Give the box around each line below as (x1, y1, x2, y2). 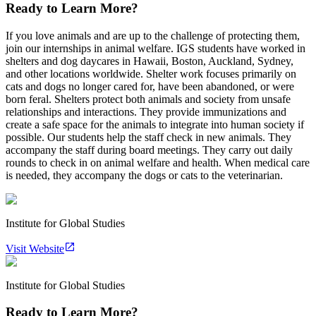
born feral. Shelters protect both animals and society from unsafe (6, 92, 291, 105)
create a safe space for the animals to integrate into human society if (6, 118, 304, 130)
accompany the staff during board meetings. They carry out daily (6, 143, 293, 156)
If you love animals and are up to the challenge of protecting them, (6, 29, 300, 42)
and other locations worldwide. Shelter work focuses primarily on (6, 67, 296, 80)
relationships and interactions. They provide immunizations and (6, 105, 286, 118)
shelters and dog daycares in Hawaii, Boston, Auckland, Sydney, (6, 54, 293, 67)
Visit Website (6, 242, 64, 255)
